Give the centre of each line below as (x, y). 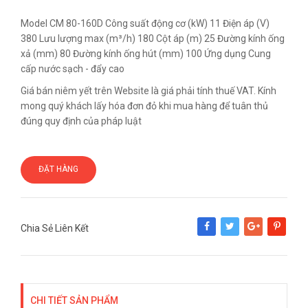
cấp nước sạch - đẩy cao (73, 69)
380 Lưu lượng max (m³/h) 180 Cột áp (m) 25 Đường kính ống (153, 39)
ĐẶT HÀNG (58, 169)
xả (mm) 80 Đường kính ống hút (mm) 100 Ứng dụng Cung (146, 54)
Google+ (261, 236)
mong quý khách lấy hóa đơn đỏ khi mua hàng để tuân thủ (144, 106)
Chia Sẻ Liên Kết (55, 229)
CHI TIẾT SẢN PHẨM (74, 301)
